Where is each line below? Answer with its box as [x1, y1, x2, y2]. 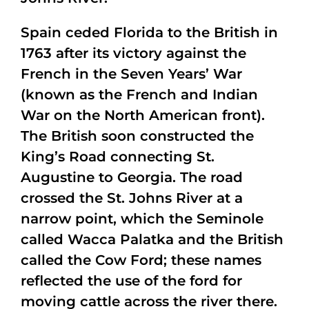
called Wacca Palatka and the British [21, 231, 283, 248]
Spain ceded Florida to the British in [21, 24, 278, 41]
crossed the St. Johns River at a [21, 190, 243, 206]
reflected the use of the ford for [21, 272, 242, 289]
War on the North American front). [21, 107, 265, 123]
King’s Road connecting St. [21, 148, 215, 165]
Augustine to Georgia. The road [21, 169, 243, 186]
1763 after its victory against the [21, 45, 246, 61]
